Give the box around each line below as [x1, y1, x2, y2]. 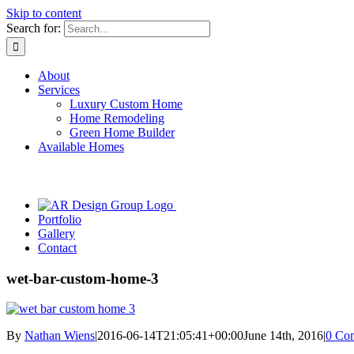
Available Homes [38, 140, 124, 153]
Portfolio [38, 213, 81, 226]
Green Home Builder [70, 126, 175, 139]
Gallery [38, 227, 75, 240]
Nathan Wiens [24, 329, 95, 343]
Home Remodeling [70, 111, 164, 125]
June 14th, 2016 [243, 329, 323, 343]
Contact [38, 241, 77, 254]
